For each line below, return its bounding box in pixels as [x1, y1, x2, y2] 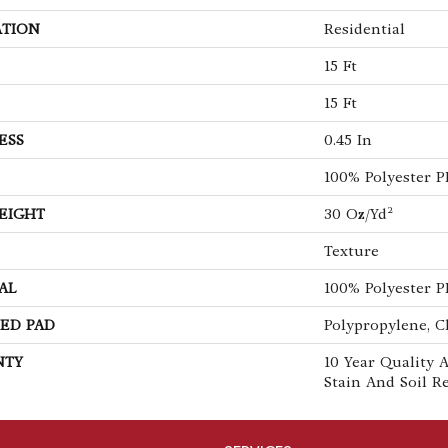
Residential [324, 19, 405, 38]
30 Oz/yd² [324, 204, 393, 223]
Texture [324, 241, 379, 260]
